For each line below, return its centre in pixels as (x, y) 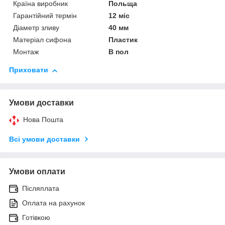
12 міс (119, 16)
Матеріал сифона (42, 40)
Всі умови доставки (44, 139)
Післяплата (41, 189)
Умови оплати (37, 172)
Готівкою (36, 218)
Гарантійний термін (45, 16)
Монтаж (26, 52)
